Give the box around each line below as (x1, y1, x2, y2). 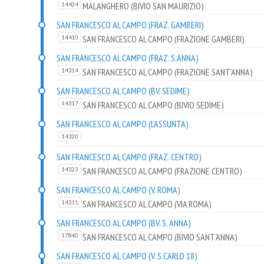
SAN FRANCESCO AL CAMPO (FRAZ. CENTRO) (57, 151, 202, 163)
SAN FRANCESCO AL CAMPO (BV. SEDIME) (57, 85, 190, 97)
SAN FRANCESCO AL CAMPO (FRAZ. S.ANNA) (57, 52, 199, 64)
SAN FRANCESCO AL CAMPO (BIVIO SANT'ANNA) (82, 231, 237, 243)
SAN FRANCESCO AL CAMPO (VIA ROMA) (82, 198, 212, 210)
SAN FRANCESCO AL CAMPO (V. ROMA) (57, 184, 180, 196)
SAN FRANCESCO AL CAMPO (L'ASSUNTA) (57, 118, 189, 130)
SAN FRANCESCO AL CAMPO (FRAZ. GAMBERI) (57, 19, 204, 31)
